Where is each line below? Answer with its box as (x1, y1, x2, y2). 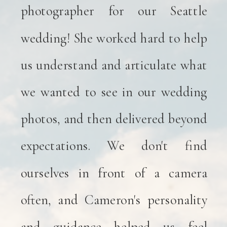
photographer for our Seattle (20, 3, 207, 19)
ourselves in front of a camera (20, 164, 207, 181)
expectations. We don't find (20, 137, 207, 154)
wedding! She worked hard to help (20, 29, 207, 46)
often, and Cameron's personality (20, 191, 207, 208)
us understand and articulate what (20, 56, 207, 73)
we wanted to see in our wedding (20, 84, 207, 100)
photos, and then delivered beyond (20, 110, 207, 127)
